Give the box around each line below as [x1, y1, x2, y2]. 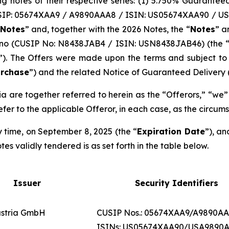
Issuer [13, 178, 41, 189]
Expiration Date [137, 126, 205, 137]
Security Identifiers [134, 178, 218, 189]
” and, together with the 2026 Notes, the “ [25, 24, 190, 35]
